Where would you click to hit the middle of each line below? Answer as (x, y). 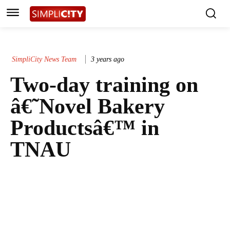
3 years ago (108, 59)
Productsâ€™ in (85, 128)
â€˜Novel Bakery (88, 107)
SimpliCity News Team (44, 59)
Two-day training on (104, 85)
